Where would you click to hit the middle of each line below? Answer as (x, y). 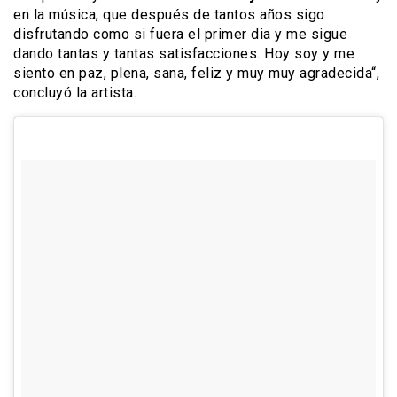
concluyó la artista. (75, 92)
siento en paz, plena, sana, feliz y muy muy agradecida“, (196, 73)
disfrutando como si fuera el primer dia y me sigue (180, 34)
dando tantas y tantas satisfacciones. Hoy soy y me (184, 53)
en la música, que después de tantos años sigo (169, 14)
